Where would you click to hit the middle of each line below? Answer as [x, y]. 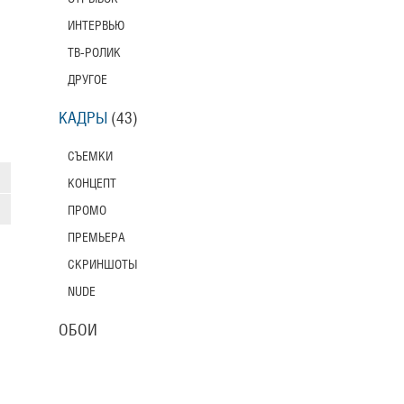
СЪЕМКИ [90, 156]
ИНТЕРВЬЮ [96, 26]
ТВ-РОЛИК [94, 53]
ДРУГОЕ [87, 80]
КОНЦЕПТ [92, 184]
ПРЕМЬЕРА [96, 238]
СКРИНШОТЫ [102, 265]
